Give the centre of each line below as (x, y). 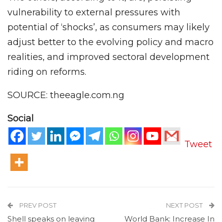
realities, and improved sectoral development (109, 57)
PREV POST (37, 205)
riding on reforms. (47, 72)
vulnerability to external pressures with (94, 13)
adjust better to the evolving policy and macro (111, 42)
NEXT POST (185, 205)
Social (21, 119)
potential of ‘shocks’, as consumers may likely (109, 28)
